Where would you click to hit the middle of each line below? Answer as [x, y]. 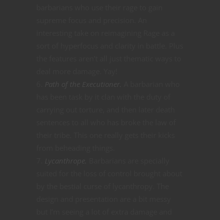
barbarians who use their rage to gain [99, 8]
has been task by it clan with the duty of [103, 97]
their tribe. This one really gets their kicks [106, 135]
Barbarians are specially [128, 161]
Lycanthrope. [66, 161]
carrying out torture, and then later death [106, 110]
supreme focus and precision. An [92, 20]
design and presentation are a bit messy [104, 199]
